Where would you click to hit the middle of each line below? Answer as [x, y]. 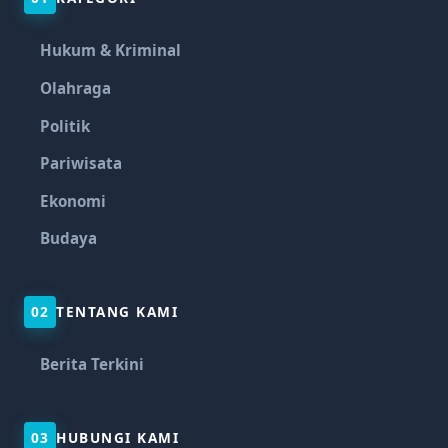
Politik [65, 125]
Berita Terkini [92, 363]
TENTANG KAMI [117, 311]
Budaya [68, 238]
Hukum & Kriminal [110, 50]
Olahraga [75, 87]
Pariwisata [81, 163]
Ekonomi [73, 200]
